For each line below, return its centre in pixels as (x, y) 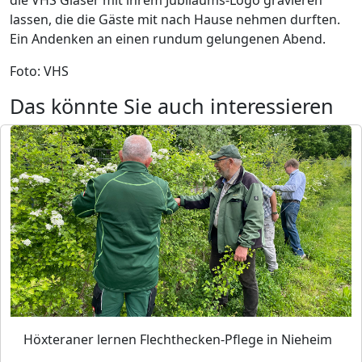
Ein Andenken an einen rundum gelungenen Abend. (168, 39)
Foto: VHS (39, 71)
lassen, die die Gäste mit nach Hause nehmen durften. (175, 19)
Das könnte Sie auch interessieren (172, 106)
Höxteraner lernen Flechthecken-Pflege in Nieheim (178, 340)
